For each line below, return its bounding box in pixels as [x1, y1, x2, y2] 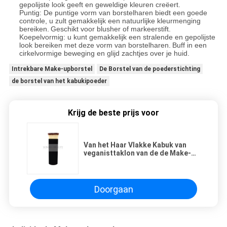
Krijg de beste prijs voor [68, 108, 159, 118]
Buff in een [172, 41, 207, 50]
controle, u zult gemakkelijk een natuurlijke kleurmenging [19, 17, 201, 25]
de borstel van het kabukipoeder [11, 78, 107, 85]
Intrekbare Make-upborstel [11, 65, 92, 73]
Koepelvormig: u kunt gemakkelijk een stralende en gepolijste [19, 33, 215, 42]
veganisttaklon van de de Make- [84, 149, 191, 158]
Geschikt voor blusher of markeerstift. [50, 25, 171, 33]
